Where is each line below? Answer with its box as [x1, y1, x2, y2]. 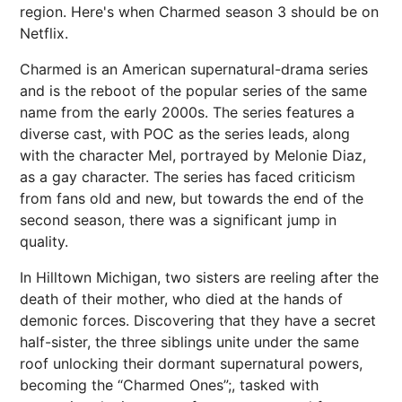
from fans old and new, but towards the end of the [20, 189, 363, 208]
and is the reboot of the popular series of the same [20, 82, 367, 100]
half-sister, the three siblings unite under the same [20, 333, 359, 352]
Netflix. [20, 24, 68, 43]
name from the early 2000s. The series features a [20, 103, 354, 122]
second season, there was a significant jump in [20, 211, 336, 230]
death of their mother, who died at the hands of [20, 290, 343, 309]
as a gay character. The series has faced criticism [20, 168, 355, 187]
